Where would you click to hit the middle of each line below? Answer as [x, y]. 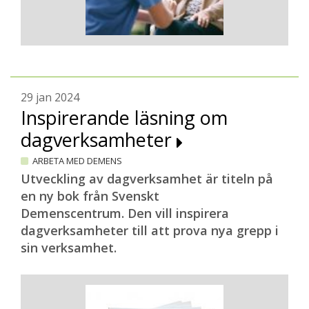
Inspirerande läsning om [124, 118]
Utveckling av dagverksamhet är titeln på [147, 179]
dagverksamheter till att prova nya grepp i [150, 230]
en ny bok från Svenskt [90, 196]
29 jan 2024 [50, 97]
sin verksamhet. [69, 248]
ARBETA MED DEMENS [77, 161]
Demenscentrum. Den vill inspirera [125, 213]
